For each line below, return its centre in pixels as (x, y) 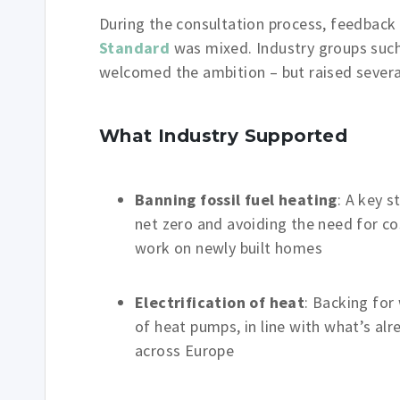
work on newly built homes (229, 248)
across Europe (185, 350)
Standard (135, 48)
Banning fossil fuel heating (236, 200)
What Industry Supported (224, 136)
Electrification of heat (220, 302)
